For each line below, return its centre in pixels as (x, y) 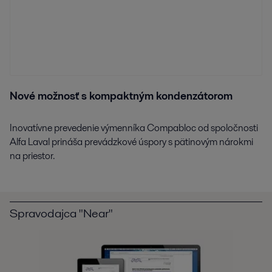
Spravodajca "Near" (61, 213)
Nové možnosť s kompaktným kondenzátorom (121, 96)
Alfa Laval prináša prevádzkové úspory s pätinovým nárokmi (131, 141)
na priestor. (32, 155)
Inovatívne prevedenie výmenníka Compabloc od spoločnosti (134, 127)
